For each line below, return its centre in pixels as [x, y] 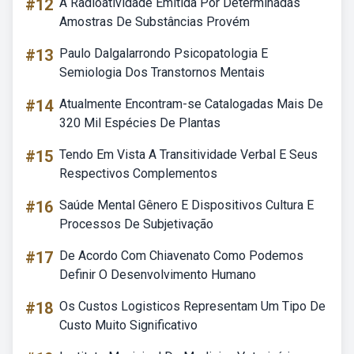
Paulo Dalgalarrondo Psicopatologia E [164, 53]
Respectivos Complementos [138, 173]
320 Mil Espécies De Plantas [140, 123]
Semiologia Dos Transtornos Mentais [162, 72]
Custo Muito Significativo [128, 325]
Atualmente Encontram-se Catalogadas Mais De [191, 104]
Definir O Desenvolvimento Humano [158, 275]
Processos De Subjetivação [136, 224]
